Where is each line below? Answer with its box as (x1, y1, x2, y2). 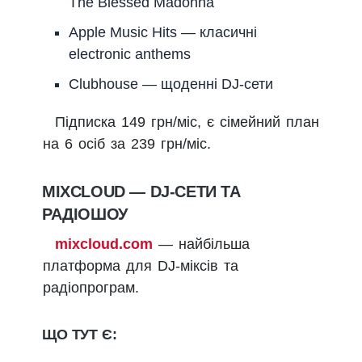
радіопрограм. (43, 280, 139, 297)
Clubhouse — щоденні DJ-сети (69, 75, 273, 92)
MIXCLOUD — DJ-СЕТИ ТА (42, 183, 241, 201)
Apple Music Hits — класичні (69, 23, 257, 40)
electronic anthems (69, 45, 191, 62)
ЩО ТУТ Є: (42, 326, 117, 343)
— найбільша (153, 236, 250, 253)
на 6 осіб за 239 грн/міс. (43, 135, 211, 152)
